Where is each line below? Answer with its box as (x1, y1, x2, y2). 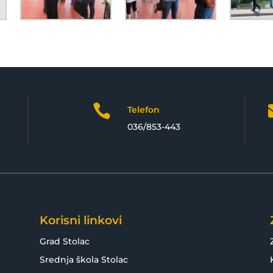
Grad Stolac (39, 235, 90, 247)
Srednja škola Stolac (39, 253, 128, 265)
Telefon (127, 104, 160, 116)
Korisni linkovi (39, 213, 122, 227)
